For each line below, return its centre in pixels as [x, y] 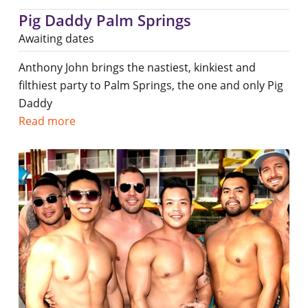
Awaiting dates [56, 39]
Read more [47, 121]
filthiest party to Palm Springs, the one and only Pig [151, 86]
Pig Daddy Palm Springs [104, 20]
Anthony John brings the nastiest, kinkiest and [137, 68]
